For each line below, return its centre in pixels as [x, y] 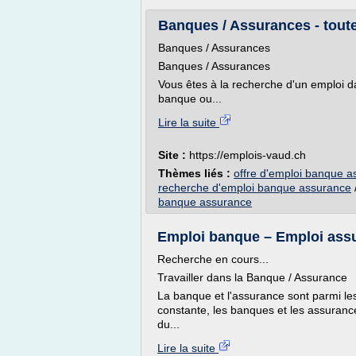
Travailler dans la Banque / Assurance [252, 277]
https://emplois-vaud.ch [248, 155]
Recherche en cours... [213, 259]
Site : [174, 155]
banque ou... [190, 99]
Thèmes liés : [196, 173]
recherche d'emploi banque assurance [255, 188]
